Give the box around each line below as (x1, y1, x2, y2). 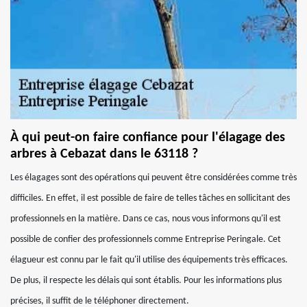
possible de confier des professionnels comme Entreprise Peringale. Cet (10, 234, 281, 245)
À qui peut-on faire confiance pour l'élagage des (10, 131, 285, 145)
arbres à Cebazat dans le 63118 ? (10, 147, 198, 161)
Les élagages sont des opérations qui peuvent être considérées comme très (10, 173, 297, 183)
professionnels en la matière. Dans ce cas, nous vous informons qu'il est (10, 214, 281, 224)
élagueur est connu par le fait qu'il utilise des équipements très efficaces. (10, 255, 288, 265)
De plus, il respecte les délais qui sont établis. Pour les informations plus (10, 275, 282, 286)
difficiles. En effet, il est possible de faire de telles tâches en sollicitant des (10, 193, 290, 204)
